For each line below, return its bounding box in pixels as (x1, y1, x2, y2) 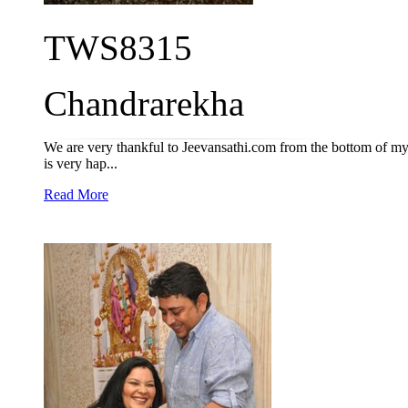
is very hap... (44, 156, 117, 171)
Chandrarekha (44, 84, 244, 123)
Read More (44, 187, 108, 202)
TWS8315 (44, 28, 192, 67)
